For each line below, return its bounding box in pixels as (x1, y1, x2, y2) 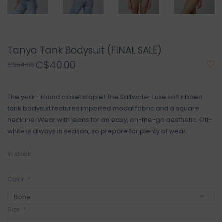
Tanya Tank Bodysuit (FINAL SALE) (7, 44, 162, 57)
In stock (7, 150, 31, 159)
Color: (7, 175, 27, 184)
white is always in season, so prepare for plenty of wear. (7, 126, 187, 136)
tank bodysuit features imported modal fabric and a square (7, 104, 199, 113)
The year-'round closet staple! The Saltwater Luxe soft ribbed (7, 92, 203, 102)
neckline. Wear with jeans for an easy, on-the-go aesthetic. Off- (7, 115, 212, 125)
